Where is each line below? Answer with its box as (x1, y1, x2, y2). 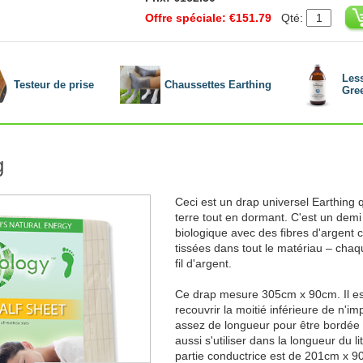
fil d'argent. (175, 256, 232, 270)
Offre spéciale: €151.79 (145, 11, 271, 24)
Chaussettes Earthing (164, 78, 271, 91)
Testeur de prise (14, 78, 94, 91)
